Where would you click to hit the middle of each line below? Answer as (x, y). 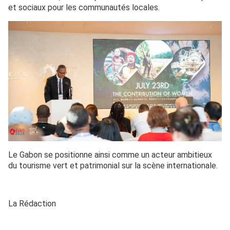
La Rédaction (32, 204)
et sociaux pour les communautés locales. (84, 7)
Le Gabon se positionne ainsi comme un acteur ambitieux (110, 155)
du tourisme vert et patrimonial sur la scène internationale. (113, 166)
